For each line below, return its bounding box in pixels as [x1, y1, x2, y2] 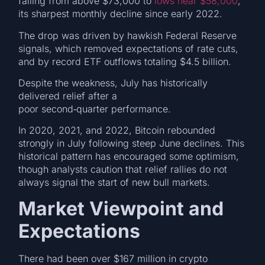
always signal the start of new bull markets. [18, 176, 214, 189]
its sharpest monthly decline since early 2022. [18, 8, 226, 20]
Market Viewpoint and [18, 196, 224, 220]
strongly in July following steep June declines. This [18, 137, 245, 150]
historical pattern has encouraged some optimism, [18, 150, 240, 163]
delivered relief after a [18, 89, 118, 102]
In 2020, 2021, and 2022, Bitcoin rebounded [18, 124, 216, 137]
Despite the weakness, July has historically [18, 76, 208, 89]
